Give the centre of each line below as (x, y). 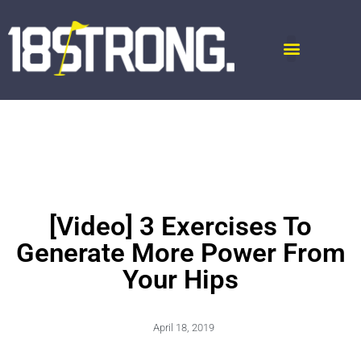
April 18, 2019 (184, 328)
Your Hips (180, 280)
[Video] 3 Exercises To (180, 226)
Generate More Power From (180, 253)
